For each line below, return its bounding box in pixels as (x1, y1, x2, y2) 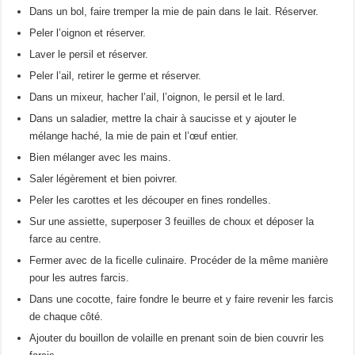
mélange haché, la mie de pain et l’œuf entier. (29, 130, 239, 143)
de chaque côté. (29, 311, 104, 323)
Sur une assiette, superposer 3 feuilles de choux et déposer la (29, 216, 315, 228)
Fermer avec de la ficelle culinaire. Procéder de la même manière (29, 254, 329, 267)
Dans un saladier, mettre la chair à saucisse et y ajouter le (29, 113, 297, 125)
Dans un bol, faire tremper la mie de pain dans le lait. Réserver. (29, 6, 319, 18)
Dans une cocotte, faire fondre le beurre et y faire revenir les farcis (29, 293, 334, 306)
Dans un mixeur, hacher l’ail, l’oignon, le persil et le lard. (29, 91, 286, 104)
